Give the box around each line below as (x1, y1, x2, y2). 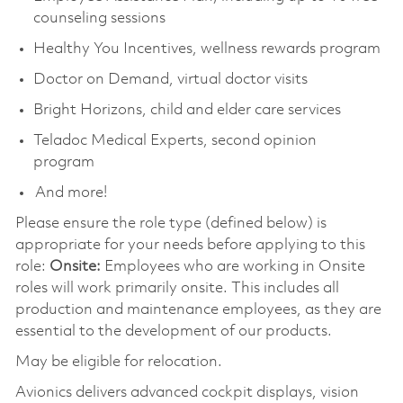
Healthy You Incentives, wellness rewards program (32, 40, 384, 57)
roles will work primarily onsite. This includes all (14, 280, 339, 296)
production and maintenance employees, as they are (14, 301, 381, 318)
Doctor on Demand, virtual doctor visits (32, 71, 315, 87)
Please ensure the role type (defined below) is (14, 215, 327, 231)
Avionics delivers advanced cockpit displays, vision (14, 384, 359, 400)
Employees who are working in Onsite (100, 258, 365, 274)
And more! (32, 184, 112, 201)
